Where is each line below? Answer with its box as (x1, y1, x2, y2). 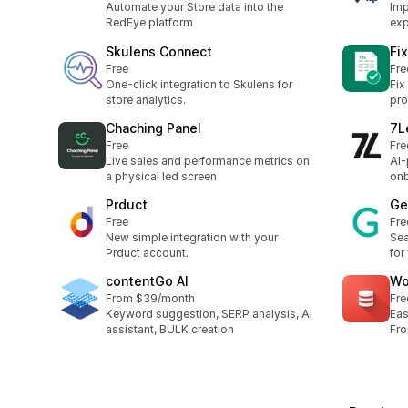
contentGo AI (106, 273, 189, 290)
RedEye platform (106, 15, 193, 30)
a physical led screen (106, 168, 217, 183)
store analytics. (106, 92, 186, 107)
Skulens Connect (106, 43, 212, 59)
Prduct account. (106, 246, 189, 260)
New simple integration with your (106, 230, 278, 245)
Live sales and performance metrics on (106, 153, 310, 168)
